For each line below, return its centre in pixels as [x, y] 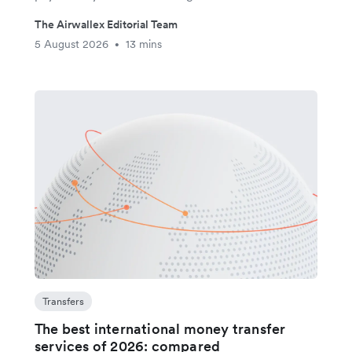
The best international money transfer [160, 329]
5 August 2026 [71, 44]
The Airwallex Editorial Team [106, 25]
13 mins [144, 44]
